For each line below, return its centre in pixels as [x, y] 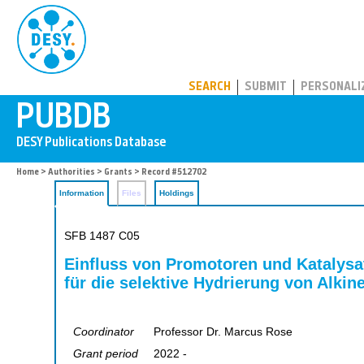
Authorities [71, 173]
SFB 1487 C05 [102, 236]
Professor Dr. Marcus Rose [223, 332]
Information [82, 193]
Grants [118, 173]
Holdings [177, 193]
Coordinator [104, 332]
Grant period [106, 354]
